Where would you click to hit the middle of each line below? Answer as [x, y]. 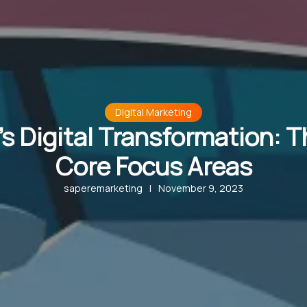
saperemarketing [103, 188]
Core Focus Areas [153, 167]
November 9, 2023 [201, 188]
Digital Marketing [153, 112]
